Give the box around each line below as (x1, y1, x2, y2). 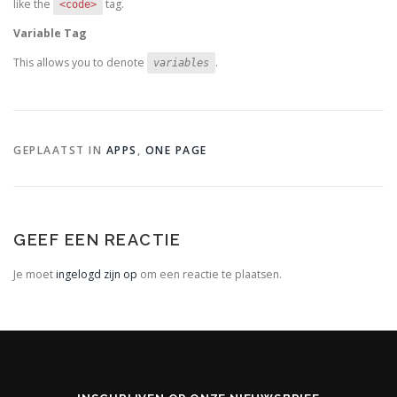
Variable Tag (13, 25, 87, 41)
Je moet (13, 266, 56, 282)
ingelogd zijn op (56, 266, 137, 282)
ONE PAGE (144, 142, 207, 158)
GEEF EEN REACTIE (13, 230, 181, 249)
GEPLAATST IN (13, 142, 106, 158)
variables (153, 56, 209, 69)
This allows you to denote (13, 54, 147, 70)
